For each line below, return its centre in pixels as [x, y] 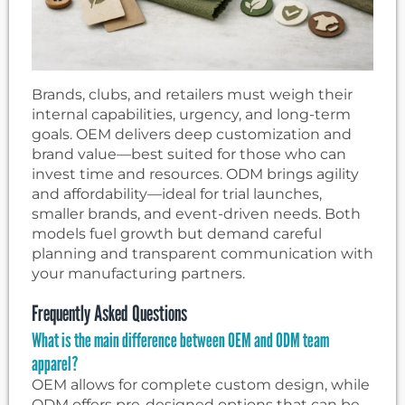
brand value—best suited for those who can [189, 155]
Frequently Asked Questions [109, 314]
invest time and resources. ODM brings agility [195, 174]
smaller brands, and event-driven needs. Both [196, 214]
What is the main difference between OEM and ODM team [180, 340]
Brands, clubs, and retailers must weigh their [192, 95]
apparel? [55, 364]
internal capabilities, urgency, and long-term [191, 115]
